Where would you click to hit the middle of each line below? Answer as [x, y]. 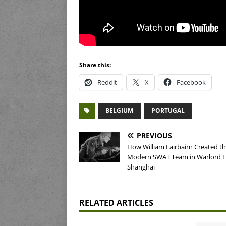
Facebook [191, 82]
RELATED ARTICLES [116, 203]
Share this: [95, 65]
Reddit [107, 82]
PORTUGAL [168, 111]
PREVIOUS [154, 136]
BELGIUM [119, 111]
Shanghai [141, 167]
